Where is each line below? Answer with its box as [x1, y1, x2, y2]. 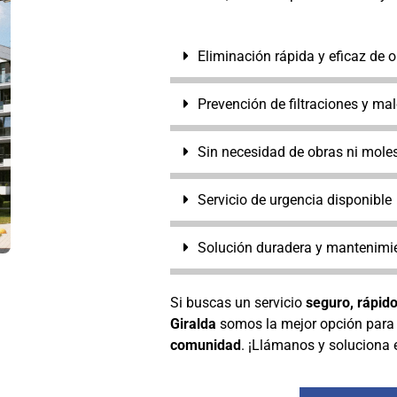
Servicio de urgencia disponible [198, 191, 392, 209]
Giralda [170, 315, 216, 333]
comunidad [170, 337, 241, 354]
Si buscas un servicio [170, 294, 306, 312]
